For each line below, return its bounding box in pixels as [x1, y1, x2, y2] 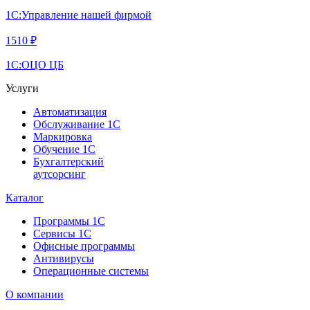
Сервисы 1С [33, 227, 91, 239]
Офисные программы [33, 239, 135, 252]
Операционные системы [33, 264, 149, 277]
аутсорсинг [33, 167, 86, 180]
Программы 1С [33, 215, 105, 227]
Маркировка [33, 130, 92, 143]
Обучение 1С [33, 143, 95, 155]
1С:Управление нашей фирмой [6, 8, 152, 21]
